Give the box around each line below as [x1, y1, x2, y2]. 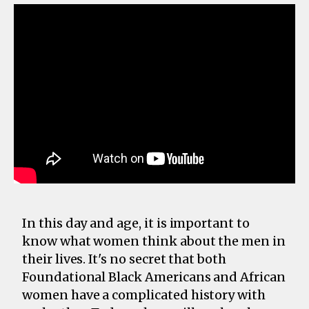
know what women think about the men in [22, 232, 286, 249]
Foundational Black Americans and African [22, 268, 286, 285]
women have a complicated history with [22, 286, 266, 303]
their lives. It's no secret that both [22, 250, 227, 267]
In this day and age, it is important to [22, 215, 250, 231]
